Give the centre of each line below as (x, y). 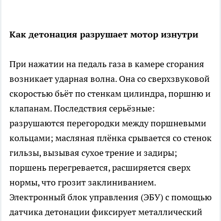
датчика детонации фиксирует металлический (106, 212)
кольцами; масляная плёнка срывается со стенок (110, 138)
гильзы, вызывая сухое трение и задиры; (93, 153)
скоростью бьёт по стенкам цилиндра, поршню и (110, 94)
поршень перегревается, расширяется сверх (100, 168)
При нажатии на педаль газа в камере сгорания (107, 64)
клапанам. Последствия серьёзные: (82, 109)
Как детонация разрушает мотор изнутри (104, 35)
